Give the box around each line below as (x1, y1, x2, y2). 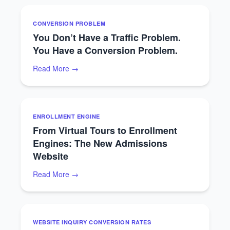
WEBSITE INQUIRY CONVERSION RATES (33, 218, 151, 226)
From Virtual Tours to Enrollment (33, 124, 177, 137)
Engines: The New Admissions (33, 137, 167, 150)
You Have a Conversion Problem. (33, 44, 178, 57)
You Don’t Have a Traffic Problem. (33, 31, 181, 44)
